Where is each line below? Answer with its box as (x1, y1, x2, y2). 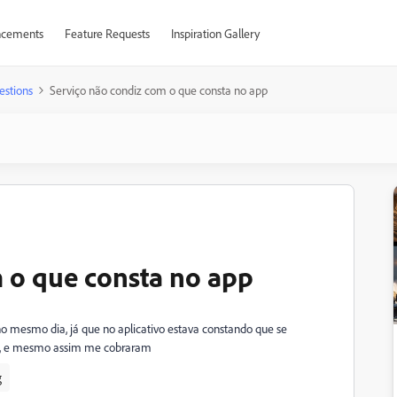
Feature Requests (64, 26, 150, 41)
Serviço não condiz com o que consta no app (50, 82, 268, 97)
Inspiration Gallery (170, 26, 260, 41)
